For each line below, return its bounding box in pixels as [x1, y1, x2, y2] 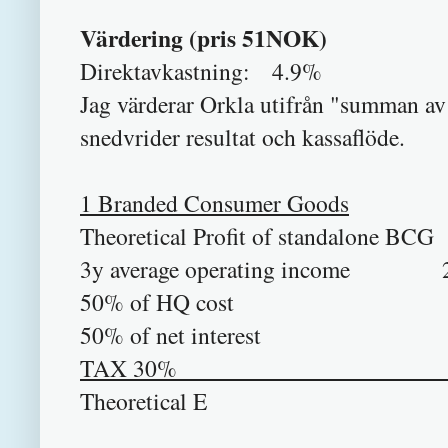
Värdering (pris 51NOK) [80, 20, 327, 55]
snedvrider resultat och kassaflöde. [80, 120, 405, 153]
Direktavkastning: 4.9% [80, 54, 322, 87]
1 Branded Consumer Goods [80, 186, 349, 219]
